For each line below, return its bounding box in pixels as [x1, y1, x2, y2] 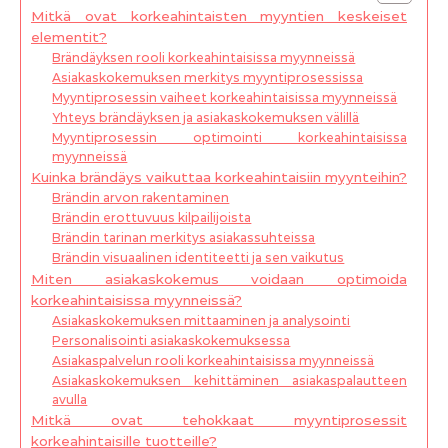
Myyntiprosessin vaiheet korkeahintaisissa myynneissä [52, 90, 398, 105]
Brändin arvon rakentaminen [52, 190, 230, 205]
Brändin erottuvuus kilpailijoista [52, 210, 252, 225]
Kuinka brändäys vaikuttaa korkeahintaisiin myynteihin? [31, 169, 407, 185]
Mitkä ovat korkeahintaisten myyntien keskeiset [31, 8, 407, 24]
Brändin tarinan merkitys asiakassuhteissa [52, 230, 316, 245]
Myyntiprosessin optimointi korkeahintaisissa [52, 130, 407, 145]
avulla [52, 392, 88, 407]
